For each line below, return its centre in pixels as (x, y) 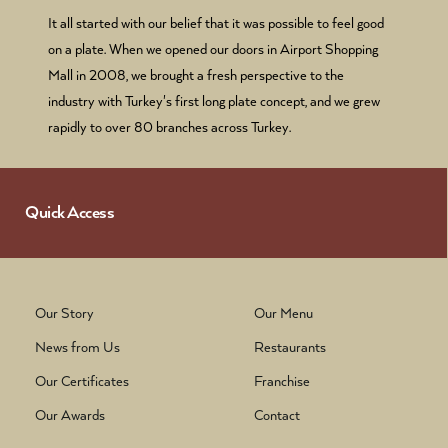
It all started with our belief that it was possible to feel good (216, 24)
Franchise (282, 382)
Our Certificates (82, 382)
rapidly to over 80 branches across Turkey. (169, 128)
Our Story (64, 314)
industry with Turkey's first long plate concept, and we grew (214, 102)
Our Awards (70, 416)
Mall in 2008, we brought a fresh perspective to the (196, 76)
